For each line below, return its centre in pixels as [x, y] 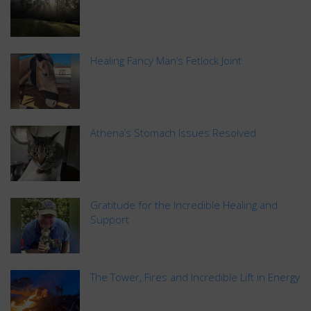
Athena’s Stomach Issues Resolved [173, 132]
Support [110, 219]
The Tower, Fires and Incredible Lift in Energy [195, 277]
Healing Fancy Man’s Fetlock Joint [166, 60]
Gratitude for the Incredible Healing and [184, 204]
